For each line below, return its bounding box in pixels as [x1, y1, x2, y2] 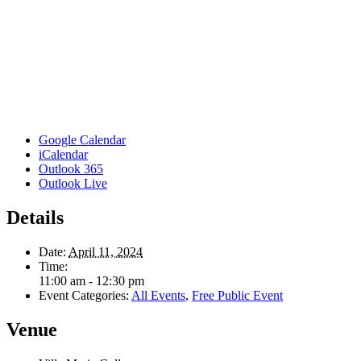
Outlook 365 [39, 161, 103, 176]
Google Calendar [39, 132, 126, 147]
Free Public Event [192, 288, 283, 302]
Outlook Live [39, 176, 107, 190]
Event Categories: [39, 288, 129, 302]
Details [6, 206, 64, 228]
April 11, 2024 [68, 244, 143, 259]
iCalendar [39, 147, 88, 161]
